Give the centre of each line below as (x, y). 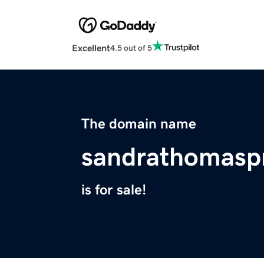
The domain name (139, 124)
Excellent (91, 48)
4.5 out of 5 (131, 47)
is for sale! (114, 190)
